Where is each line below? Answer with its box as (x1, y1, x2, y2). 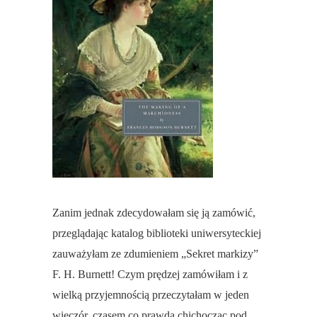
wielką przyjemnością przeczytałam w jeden (52, 289, 249, 301)
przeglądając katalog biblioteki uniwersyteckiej (52, 227, 261, 240)
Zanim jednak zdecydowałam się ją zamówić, (52, 207, 255, 219)
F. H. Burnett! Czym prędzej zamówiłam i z (52, 268, 248, 281)
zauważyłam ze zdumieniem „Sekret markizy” (52, 248, 258, 260)
